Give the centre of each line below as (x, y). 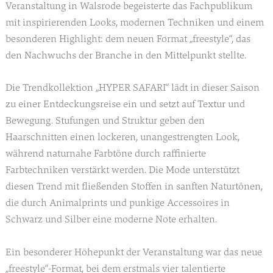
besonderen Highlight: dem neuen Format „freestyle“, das (128, 39)
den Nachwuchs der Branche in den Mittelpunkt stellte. (126, 55)
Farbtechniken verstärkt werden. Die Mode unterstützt (122, 170)
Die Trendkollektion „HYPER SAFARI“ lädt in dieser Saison (132, 88)
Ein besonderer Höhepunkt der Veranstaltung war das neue (133, 252)
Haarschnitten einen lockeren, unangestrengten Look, (122, 137)
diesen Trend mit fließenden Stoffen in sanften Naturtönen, (134, 186)
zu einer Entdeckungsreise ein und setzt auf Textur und (125, 104)
